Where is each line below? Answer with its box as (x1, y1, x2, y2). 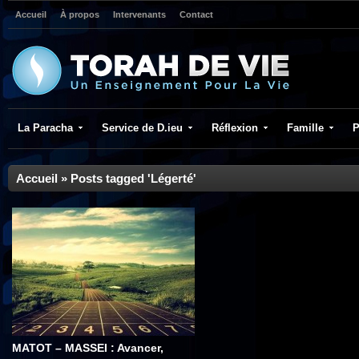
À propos (60, 10, 99, 19)
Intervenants (113, 10, 166, 19)
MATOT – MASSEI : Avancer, (12, 341, 163, 354)
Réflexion (212, 122, 258, 134)
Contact (179, 10, 213, 19)
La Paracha (18, 122, 73, 134)
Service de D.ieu (102, 122, 183, 134)
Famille (287, 122, 324, 134)
